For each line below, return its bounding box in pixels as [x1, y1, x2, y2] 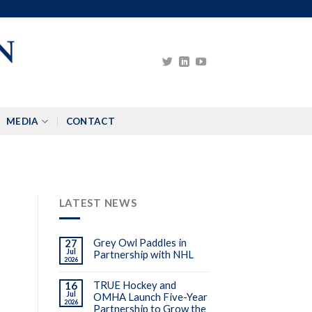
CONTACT [65, 116, 115, 127]
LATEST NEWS [58, 196, 137, 209]
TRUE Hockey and [93, 279, 176, 292]
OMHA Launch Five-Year [93, 290, 208, 304]
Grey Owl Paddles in [93, 236, 187, 249]
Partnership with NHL [93, 248, 194, 261]
